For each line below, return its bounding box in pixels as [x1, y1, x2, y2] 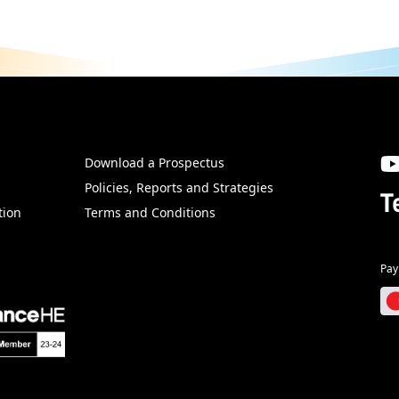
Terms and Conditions [85, 204, 216, 222]
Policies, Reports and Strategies [85, 179, 274, 197]
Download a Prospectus [85, 154, 225, 172]
